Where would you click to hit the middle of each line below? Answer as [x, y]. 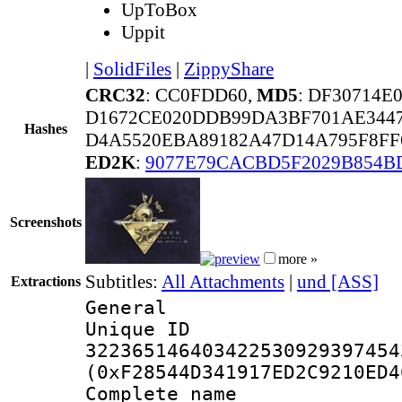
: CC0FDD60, [201, 95]
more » [298, 258]
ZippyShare [229, 69]
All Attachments [223, 281]
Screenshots [46, 222]
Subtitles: [123, 281]
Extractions [46, 281]
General [126, 307]
